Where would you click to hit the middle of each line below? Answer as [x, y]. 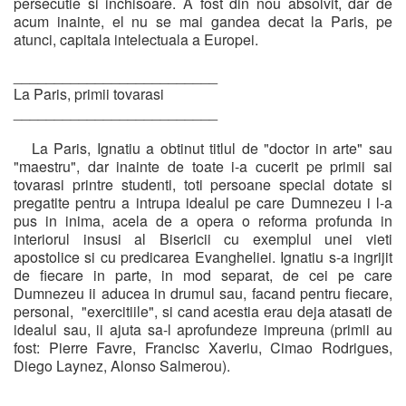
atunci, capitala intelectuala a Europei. [136, 39]
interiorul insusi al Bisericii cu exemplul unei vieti [203, 238]
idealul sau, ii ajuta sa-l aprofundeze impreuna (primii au [203, 329]
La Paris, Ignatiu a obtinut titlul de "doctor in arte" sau [203, 148]
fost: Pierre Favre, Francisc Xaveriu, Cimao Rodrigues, [203, 347]
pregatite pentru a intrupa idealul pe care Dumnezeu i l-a [203, 202]
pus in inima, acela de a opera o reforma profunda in [203, 220]
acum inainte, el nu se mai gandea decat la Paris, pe [203, 21]
